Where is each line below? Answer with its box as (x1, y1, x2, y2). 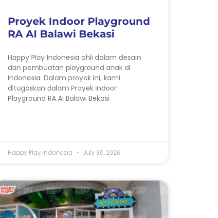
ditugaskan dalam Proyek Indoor (8, 83, 117, 93)
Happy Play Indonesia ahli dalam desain (8, 52, 141, 62)
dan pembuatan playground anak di (8, 62, 130, 73)
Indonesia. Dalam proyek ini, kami (8, 73, 120, 83)
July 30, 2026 (81, 148, 121, 157)
